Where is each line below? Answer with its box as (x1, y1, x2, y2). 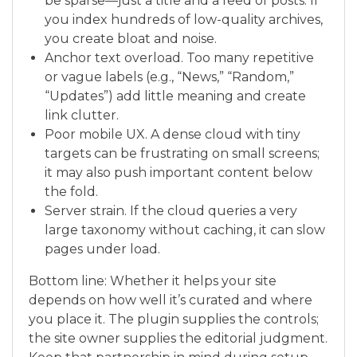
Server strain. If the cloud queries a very (45, 203, 297, 218)
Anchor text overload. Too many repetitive (45, 50, 314, 65)
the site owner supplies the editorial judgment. (29, 331, 328, 346)
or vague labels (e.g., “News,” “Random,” (45, 69, 294, 84)
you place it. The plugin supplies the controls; (29, 312, 319, 327)
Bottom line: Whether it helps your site (29, 273, 277, 288)
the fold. (45, 184, 98, 199)
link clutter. (45, 108, 119, 123)
